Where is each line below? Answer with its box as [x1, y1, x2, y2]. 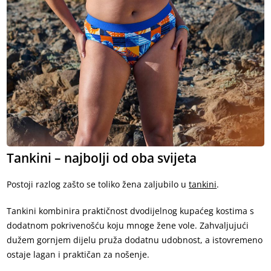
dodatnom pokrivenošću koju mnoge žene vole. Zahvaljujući [7, 220, 249, 232]
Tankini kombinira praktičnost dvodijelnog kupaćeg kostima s [7, 205, 255, 217]
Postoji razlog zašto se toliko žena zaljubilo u [7, 178, 189, 191]
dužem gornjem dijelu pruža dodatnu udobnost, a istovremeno [7, 234, 263, 246]
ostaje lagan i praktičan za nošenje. [7, 249, 150, 261]
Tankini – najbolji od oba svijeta [7, 149, 197, 167]
